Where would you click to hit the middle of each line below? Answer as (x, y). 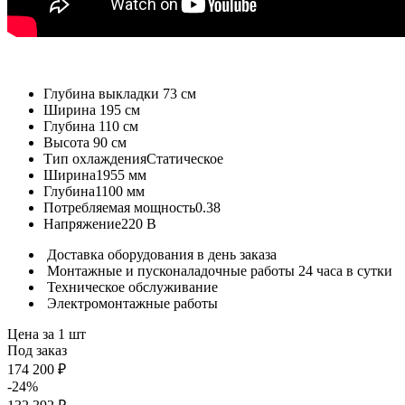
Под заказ (37, 350)
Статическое (185, 158)
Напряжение (82, 223)
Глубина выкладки (103, 93)
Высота (68, 142)
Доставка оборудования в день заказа (162, 254)
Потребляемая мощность (119, 207)
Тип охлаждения (95, 158)
